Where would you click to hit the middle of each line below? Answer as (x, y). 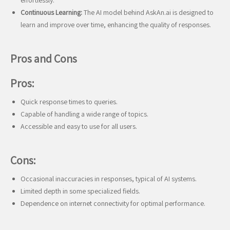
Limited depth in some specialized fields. (80, 191)
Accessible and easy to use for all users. (79, 126)
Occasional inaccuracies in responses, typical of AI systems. (109, 179)
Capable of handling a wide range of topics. (84, 114)
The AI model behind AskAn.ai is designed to (148, 12)
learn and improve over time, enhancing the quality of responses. (116, 25)
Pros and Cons (44, 59)
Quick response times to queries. (69, 102)
